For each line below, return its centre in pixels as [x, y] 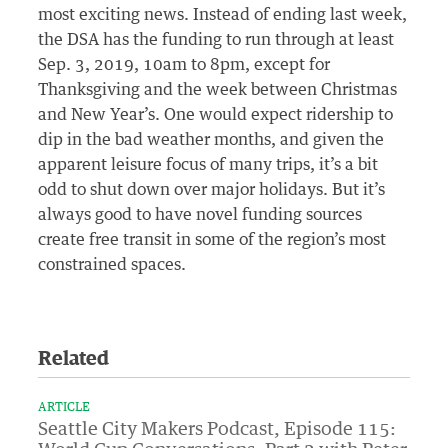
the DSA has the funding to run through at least [216, 39]
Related [74, 358]
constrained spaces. [112, 264]
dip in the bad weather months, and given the [211, 139]
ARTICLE [64, 407]
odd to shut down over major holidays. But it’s [212, 189]
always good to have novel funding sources [200, 214]
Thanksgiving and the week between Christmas [218, 89]
